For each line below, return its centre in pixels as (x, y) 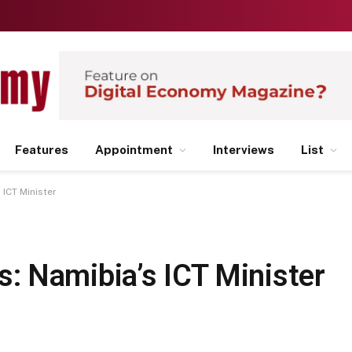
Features (42, 150)
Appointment (134, 150)
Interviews (244, 150)
